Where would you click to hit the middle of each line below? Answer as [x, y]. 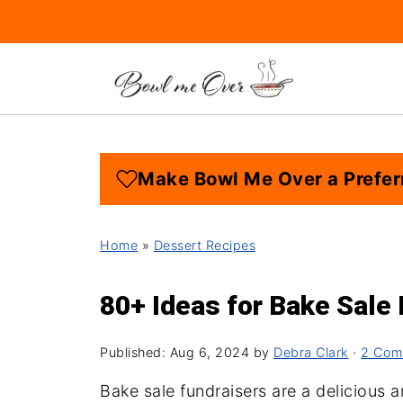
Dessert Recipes [204, 245]
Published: [135, 352]
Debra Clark [311, 352]
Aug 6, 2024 [209, 352]
